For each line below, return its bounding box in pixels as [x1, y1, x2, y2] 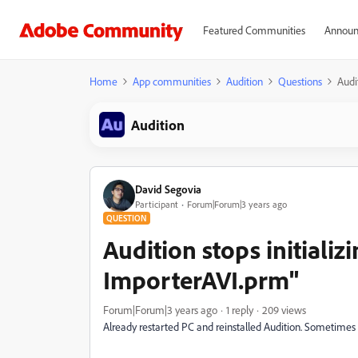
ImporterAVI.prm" [103, 264, 299, 296]
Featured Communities [202, 23, 305, 37]
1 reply [226, 303, 253, 316]
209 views [262, 303, 306, 316]
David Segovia [135, 181, 201, 196]
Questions [278, 74, 322, 88]
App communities [133, 74, 211, 88]
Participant [135, 197, 178, 210]
